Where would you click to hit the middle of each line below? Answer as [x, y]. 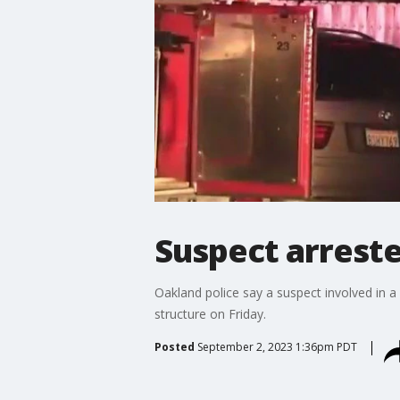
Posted [174, 346]
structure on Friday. [210, 313]
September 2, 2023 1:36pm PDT [277, 346]
